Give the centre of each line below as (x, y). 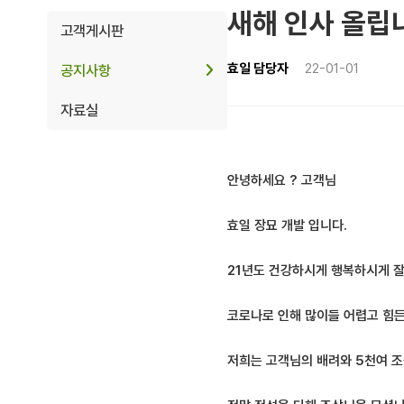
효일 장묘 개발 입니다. (287, 225)
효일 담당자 (258, 69)
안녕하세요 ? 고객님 (282, 180)
